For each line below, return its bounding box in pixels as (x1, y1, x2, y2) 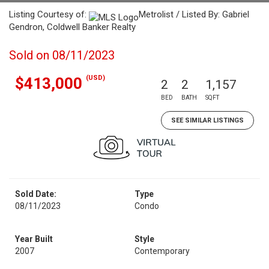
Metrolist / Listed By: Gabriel (139, 9, 249, 20)
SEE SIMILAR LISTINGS (171, 116, 244, 124)
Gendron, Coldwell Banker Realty (9, 22, 136, 32)
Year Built (15, 234, 53, 244)
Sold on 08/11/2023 (9, 48, 115, 62)
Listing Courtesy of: (9, 9, 89, 20)
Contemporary (134, 246, 190, 256)
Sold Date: (15, 189, 56, 199)
